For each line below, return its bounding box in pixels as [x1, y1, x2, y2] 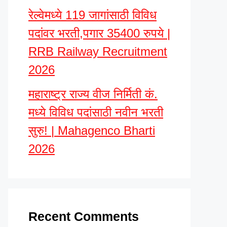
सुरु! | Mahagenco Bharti [28, 124, 155, 137]
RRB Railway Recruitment [28, 45, 167, 58]
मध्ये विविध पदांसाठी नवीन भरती [28, 105, 163, 119]
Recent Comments [28, 209, 139, 223]
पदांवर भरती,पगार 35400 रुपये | [28, 26, 170, 40]
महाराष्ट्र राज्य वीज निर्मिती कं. [28, 87, 158, 101]
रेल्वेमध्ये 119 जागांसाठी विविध [28, 8, 157, 22]
